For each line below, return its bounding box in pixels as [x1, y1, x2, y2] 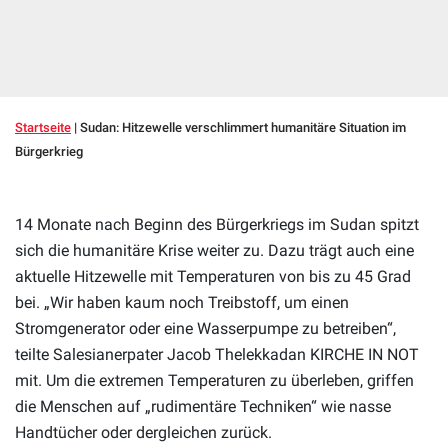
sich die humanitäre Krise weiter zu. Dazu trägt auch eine [15, 241, 414, 261]
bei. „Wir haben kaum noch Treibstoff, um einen [15, 293, 349, 313]
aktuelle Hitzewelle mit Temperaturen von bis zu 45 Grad [15, 267, 411, 287]
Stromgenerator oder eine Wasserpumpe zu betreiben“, [15, 319, 396, 339]
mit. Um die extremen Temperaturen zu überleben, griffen [15, 371, 414, 391]
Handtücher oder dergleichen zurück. [15, 423, 272, 443]
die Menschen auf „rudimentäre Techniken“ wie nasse [15, 397, 391, 417]
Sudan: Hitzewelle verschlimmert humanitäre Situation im [80, 120, 406, 136]
